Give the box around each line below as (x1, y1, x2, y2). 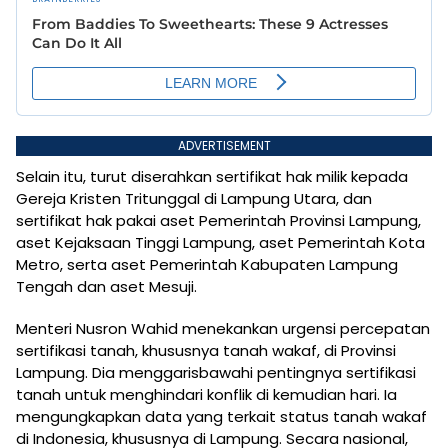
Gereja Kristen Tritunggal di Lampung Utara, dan (16, 187, 372, 209)
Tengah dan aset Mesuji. (16, 275, 197, 297)
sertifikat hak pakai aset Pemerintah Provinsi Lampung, (16, 209, 421, 231)
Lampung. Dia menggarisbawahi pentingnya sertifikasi (16, 361, 416, 383)
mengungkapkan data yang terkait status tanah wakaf (16, 405, 427, 427)
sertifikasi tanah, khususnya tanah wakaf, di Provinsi (16, 339, 396, 361)
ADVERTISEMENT (177, 136, 271, 154)
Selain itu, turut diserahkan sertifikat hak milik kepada (16, 165, 408, 187)
